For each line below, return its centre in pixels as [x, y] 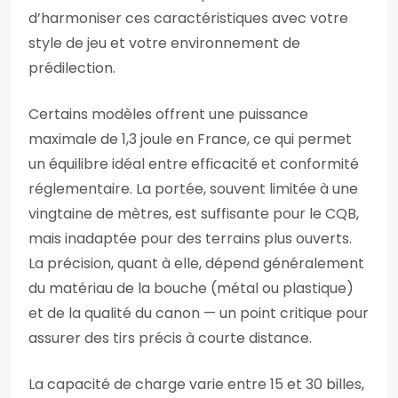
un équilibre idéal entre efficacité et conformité [194, 164]
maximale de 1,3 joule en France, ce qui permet [190, 139]
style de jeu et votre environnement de [164, 43]
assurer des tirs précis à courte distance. [170, 338]
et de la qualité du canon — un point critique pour [199, 313]
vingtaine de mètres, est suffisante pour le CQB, [194, 214]
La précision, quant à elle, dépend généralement [196, 263]
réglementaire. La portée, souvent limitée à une [193, 189]
